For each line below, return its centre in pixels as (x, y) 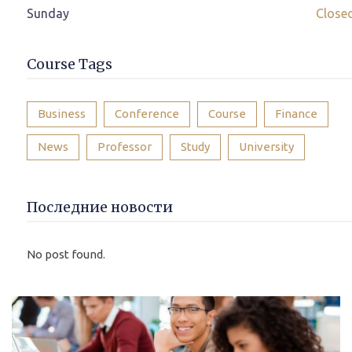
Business (62, 114)
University (266, 147)
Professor (125, 147)
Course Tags (70, 64)
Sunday (48, 13)
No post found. (66, 254)
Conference (147, 114)
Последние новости (100, 207)
